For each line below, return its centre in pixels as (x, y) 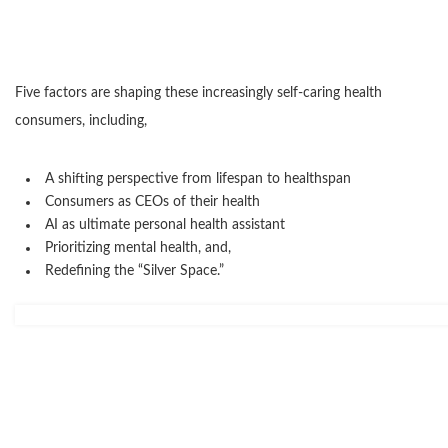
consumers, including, (81, 121)
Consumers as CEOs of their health (152, 202)
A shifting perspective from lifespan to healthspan (198, 179)
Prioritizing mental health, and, (138, 248)
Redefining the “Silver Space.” (134, 271)
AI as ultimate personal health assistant (165, 225)
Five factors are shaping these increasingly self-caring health (198, 93)
